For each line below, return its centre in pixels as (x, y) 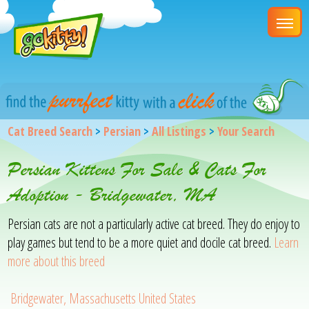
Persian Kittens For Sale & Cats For (137, 169)
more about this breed (57, 261)
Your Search (246, 131)
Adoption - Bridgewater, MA (112, 195)
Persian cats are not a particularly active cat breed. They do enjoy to (154, 223)
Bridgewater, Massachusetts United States (103, 298)
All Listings (179, 131)
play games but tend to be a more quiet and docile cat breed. (141, 242)
